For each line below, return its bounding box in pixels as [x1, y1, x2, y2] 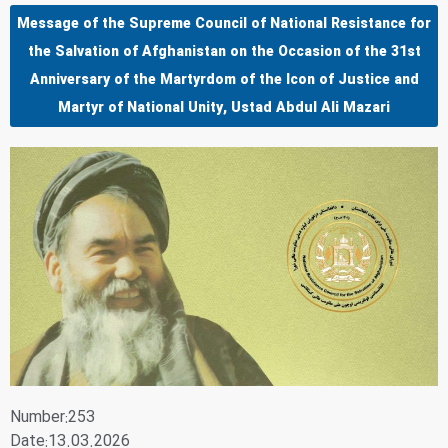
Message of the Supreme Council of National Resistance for [17, 12, 431, 35]
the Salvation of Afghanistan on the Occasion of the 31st [27, 40, 421, 63]
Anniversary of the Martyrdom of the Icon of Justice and [29, 68, 419, 91]
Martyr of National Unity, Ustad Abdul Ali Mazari [58, 96, 390, 119]
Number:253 [10, 404, 95, 430]
